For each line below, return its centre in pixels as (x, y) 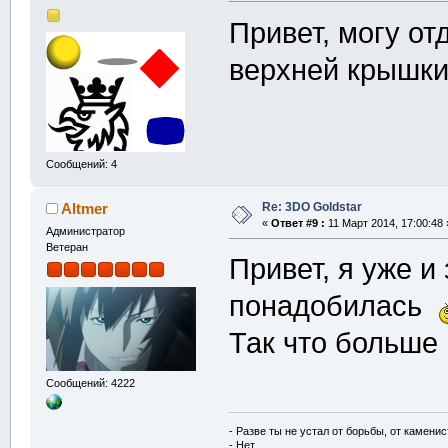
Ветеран (66, 247)
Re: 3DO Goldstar (311, 206)
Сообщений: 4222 (90, 383)
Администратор (85, 231)
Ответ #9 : (297, 222)
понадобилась (334, 306)
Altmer (85, 209)
